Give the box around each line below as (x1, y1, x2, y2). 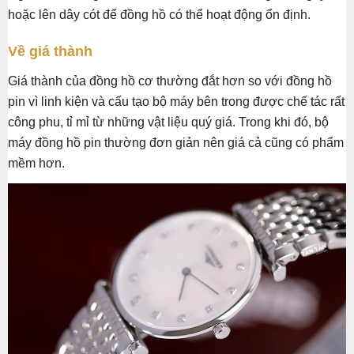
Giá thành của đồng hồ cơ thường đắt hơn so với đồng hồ (8, 73, 332, 88)
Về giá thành (8, 43, 92, 59)
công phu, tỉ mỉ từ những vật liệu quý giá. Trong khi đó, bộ (8, 115, 329, 129)
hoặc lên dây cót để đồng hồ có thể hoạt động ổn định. (8, 7, 311, 21)
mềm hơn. (8, 156, 65, 170)
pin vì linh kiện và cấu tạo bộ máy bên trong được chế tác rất (8, 94, 345, 108)
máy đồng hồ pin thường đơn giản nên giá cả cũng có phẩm (8, 135, 344, 149)
